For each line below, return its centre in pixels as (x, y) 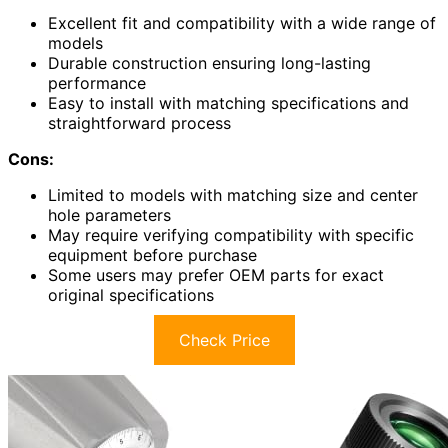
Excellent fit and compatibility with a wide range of (242, 22)
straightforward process (139, 122)
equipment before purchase (152, 254)
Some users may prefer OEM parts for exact (216, 274)
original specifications (131, 294)
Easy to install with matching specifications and (228, 102)
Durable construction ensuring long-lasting (209, 62)
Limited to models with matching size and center (233, 194)
